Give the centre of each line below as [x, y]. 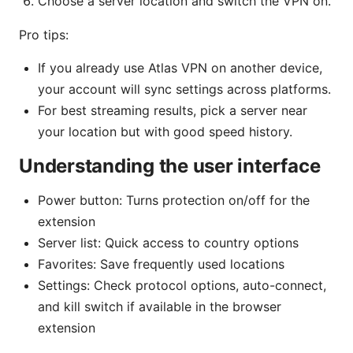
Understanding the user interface [170, 165]
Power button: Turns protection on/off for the [174, 200]
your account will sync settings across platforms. [184, 89]
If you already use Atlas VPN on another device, [180, 67]
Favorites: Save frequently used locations [161, 264]
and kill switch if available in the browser [160, 306]
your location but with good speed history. [165, 131]
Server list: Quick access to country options [168, 242]
